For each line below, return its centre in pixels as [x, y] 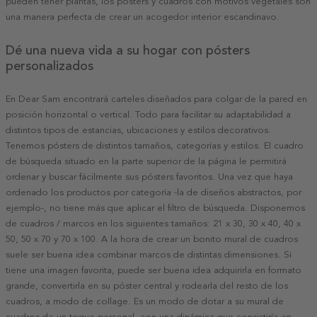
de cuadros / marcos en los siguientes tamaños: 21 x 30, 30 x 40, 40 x [153, 223]
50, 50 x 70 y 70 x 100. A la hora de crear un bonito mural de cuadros [152, 239]
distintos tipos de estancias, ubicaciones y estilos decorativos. [138, 130]
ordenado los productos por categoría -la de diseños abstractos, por [154, 192]
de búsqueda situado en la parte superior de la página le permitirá [146, 161]
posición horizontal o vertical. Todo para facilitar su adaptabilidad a [148, 114]
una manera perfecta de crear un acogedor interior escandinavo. [143, 17]
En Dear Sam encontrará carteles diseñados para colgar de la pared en [156, 99]
